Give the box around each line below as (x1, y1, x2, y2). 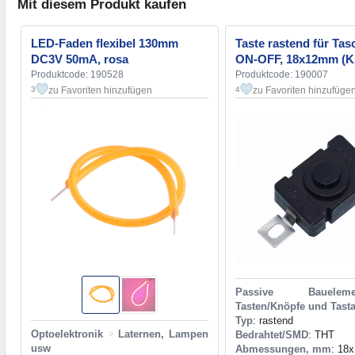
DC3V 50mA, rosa (31, 52, 128, 66)
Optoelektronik (31, 327, 103, 340)
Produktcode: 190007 (235, 68, 328, 80)
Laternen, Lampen (118, 327, 209, 340)
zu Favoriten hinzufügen (48, 84, 152, 96)
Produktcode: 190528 (31, 68, 124, 80)
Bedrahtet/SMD (235, 328, 308, 341)
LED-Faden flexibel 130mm (31, 36, 178, 50)
